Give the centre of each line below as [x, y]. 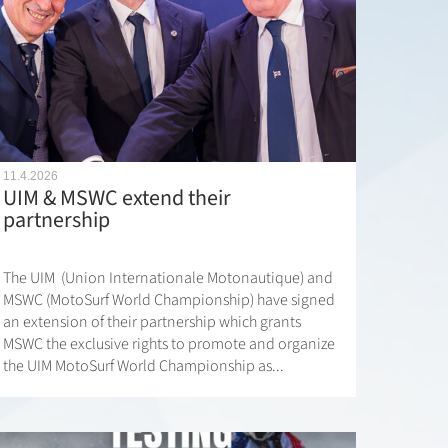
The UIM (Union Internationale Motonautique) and [167, 278]
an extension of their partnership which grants [151, 322]
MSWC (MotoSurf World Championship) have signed [168, 300]
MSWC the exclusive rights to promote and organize [168, 344]
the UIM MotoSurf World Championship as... [143, 366]
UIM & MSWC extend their [116, 198]
